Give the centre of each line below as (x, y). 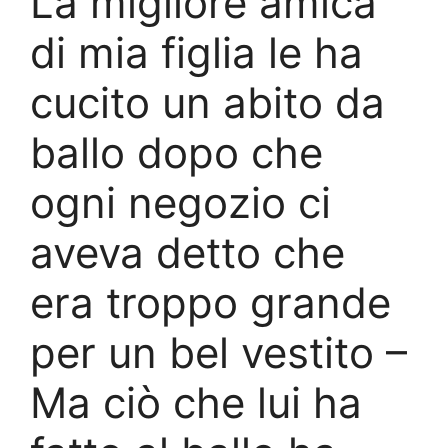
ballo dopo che (176, 152)
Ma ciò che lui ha (196, 402)
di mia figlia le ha (196, 52)
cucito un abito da (207, 102)
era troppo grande (210, 302)
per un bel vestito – (218, 352)
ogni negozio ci (180, 202)
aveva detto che (187, 252)
